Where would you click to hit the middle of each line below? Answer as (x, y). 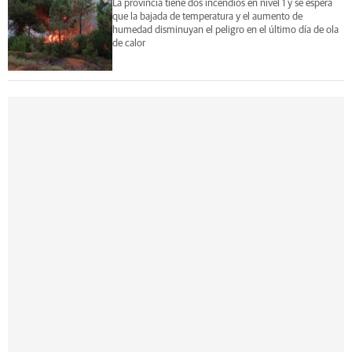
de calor (128, 43)
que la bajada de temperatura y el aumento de (207, 16)
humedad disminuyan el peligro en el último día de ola (225, 30)
